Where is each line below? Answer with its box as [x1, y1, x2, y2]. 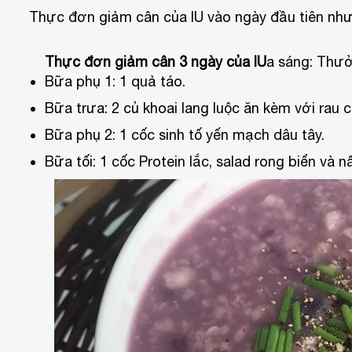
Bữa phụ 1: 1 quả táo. [45, 72, 185, 90]
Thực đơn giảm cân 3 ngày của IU [45, 53, 266, 70]
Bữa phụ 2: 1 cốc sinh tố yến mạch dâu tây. [45, 126, 324, 143]
